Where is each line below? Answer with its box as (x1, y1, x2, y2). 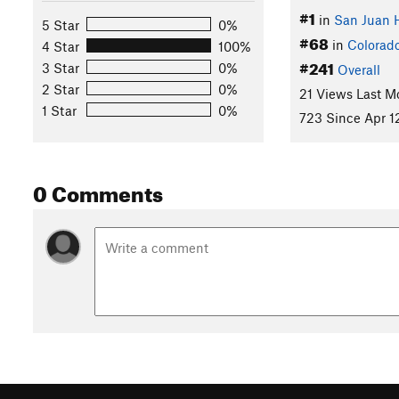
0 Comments (33, 174, 163, 208)
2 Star (42, 80, 79, 97)
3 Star (42, 59, 79, 76)
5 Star (42, 16, 79, 33)
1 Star (42, 102, 77, 118)
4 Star (42, 37, 79, 54)
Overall (337, 61, 380, 77)
